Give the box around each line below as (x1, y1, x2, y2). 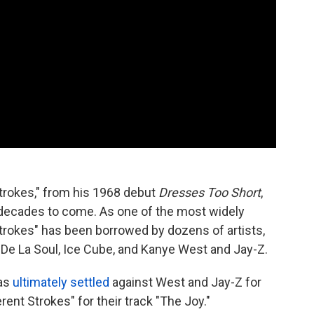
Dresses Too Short (158, 184, 261, 200)
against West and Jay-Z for (109, 274, 261, 289)
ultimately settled (13, 274, 109, 289)
